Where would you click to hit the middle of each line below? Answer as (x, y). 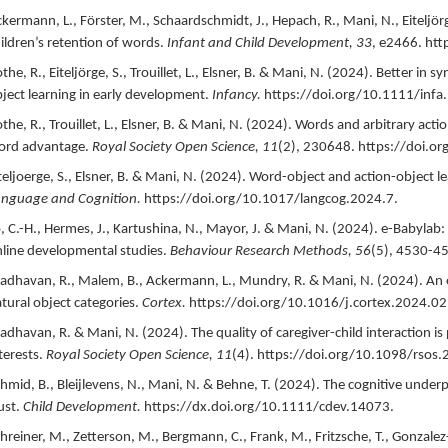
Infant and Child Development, (261, 43)
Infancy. (236, 95)
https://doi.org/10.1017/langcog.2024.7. (270, 199)
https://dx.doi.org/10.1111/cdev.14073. (268, 407)
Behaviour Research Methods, (262, 251)
